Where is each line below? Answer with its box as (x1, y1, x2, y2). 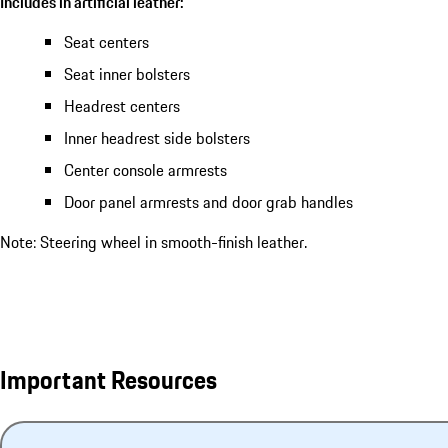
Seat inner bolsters (64, 61, 190, 86)
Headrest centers (64, 93, 180, 118)
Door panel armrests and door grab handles (64, 189, 353, 214)
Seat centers (64, 29, 149, 54)
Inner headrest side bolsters (64, 125, 250, 150)
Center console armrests (64, 157, 227, 182)
